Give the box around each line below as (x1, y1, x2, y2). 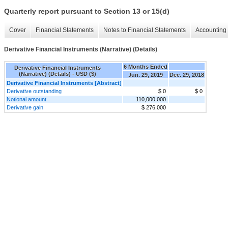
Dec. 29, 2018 (169, 71, 204, 78)
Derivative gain (7, 104, 43, 110)
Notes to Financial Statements (103, 26, 186, 34)
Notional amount (7, 96, 46, 102)
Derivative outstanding (7, 88, 62, 94)
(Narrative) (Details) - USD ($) (19, 70, 96, 77)
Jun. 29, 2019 (128, 71, 163, 78)
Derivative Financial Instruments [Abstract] (7, 79, 122, 86)
